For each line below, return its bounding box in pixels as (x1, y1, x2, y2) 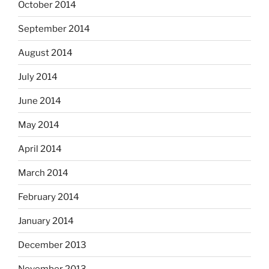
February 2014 (18, 191, 79, 202)
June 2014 (18, 95, 61, 106)
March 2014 (18, 167, 68, 178)
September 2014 (18, 23, 90, 34)
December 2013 (18, 239, 86, 250)
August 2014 (18, 47, 73, 58)
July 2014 (18, 71, 58, 82)
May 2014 (18, 119, 59, 130)
